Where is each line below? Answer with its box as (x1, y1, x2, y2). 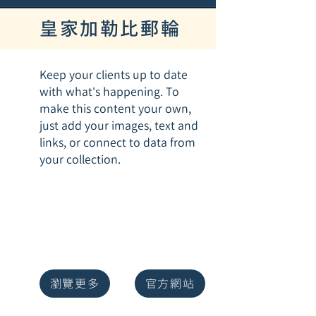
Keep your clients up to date (39, 67, 188, 83)
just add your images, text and (39, 118, 198, 133)
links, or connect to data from (39, 135, 195, 150)
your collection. (39, 152, 121, 167)
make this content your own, (39, 101, 191, 116)
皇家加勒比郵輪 (39, 16, 181, 41)
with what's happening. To (39, 84, 179, 99)
